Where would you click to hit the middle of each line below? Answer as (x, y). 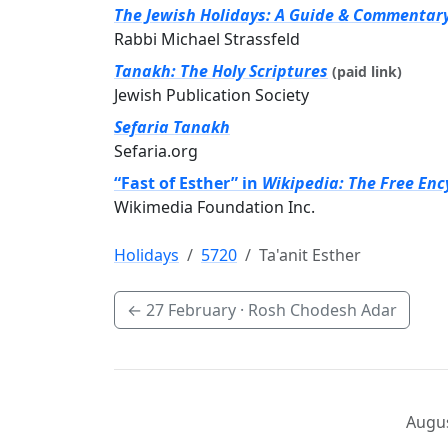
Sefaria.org (156, 151)
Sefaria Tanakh (172, 127)
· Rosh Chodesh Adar (316, 310)
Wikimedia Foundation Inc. (214, 207)
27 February (191, 310)
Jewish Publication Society (211, 95)
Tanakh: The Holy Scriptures (221, 71)
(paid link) (367, 71)
